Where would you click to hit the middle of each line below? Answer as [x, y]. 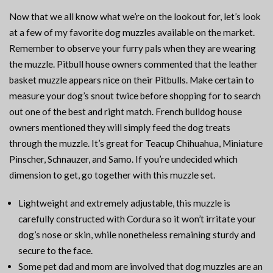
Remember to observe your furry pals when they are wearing [133, 48]
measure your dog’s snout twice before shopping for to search [135, 96]
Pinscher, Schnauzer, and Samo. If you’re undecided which [123, 159]
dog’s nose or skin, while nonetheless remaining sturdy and [137, 235]
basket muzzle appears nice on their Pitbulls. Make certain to [132, 80]
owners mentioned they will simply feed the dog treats [120, 128]
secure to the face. [55, 251]
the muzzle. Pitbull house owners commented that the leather [133, 64]
